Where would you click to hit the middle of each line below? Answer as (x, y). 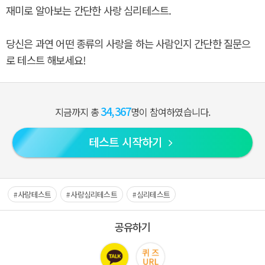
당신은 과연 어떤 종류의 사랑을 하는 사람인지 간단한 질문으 (128, 43)
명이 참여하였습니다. (171, 112)
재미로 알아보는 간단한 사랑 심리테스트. (89, 10)
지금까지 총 (77, 112)
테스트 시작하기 (127, 142)
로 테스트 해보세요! (46, 60)
